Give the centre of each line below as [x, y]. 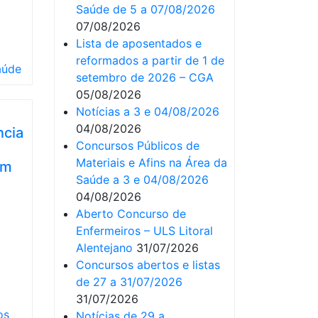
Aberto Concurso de [131, 214]
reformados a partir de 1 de [150, 60]
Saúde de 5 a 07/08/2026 [146, 9]
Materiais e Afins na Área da [152, 163]
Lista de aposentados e [139, 43]
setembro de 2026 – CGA [145, 77]
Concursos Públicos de [138, 146]
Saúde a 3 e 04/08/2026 [142, 180]
